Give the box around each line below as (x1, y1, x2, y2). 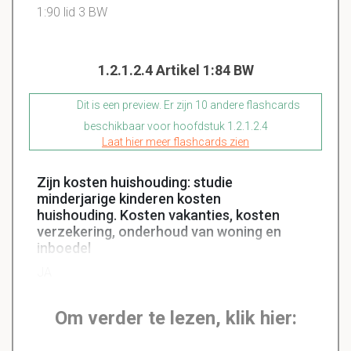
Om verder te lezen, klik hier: (54, 307, 297, 330)
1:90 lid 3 (37, 5, 89, 20)
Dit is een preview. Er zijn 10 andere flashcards (74, 99, 300, 112)
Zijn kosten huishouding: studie (37, 174, 233, 191)
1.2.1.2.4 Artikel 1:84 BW (97, 62, 254, 79)
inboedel (37, 240, 91, 257)
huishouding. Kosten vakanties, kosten (37, 207, 280, 224)
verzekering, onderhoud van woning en (37, 223, 281, 241)
